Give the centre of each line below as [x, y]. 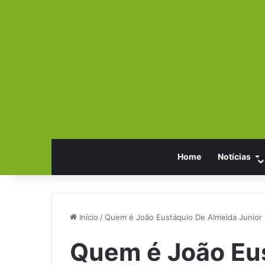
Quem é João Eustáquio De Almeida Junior [183, 217]
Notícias [234, 156]
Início [88, 217]
